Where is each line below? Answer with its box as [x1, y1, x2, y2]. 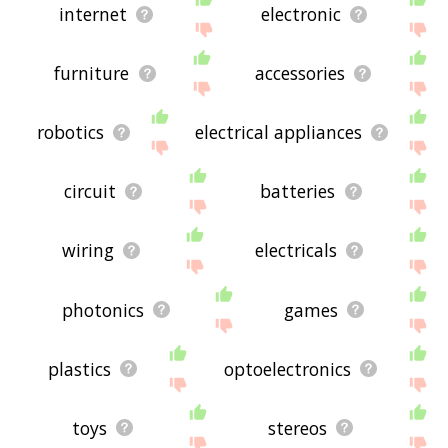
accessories [254, 61, 345, 86]
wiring [62, 238, 115, 263]
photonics [61, 297, 144, 322]
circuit [63, 179, 116, 204]
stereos [268, 415, 328, 440]
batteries [260, 179, 336, 204]
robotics [37, 120, 105, 145]
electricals [255, 238, 338, 263]
